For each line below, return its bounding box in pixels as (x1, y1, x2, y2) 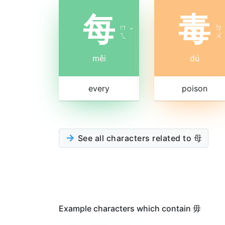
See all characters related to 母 (75, 133, 202, 143)
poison (181, 83, 207, 93)
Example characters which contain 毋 (59, 203, 201, 213)
